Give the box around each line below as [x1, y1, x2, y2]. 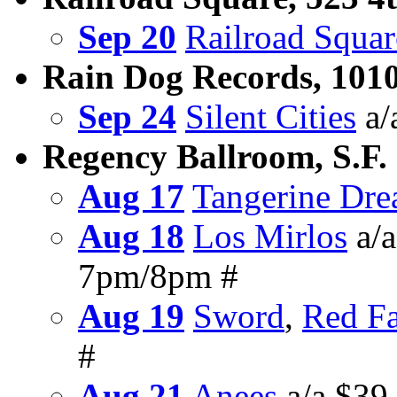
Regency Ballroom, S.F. [43, 137, 387, 176]
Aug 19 [78, 297, 184, 336]
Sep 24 [78, 97, 176, 136]
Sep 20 [78, 18, 176, 57]
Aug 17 [78, 177, 184, 216]
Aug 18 [78, 217, 184, 256]
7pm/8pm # [78, 257, 238, 296]
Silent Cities [185, 97, 356, 136]
